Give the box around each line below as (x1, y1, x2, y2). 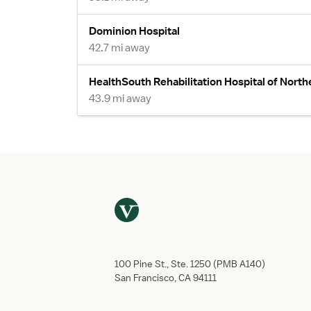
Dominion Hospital (89, 24, 180, 38)
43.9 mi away (89, 91, 151, 106)
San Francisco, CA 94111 (115, 271, 217, 284)
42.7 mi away (89, 40, 150, 55)
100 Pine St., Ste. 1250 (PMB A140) (115, 258, 265, 270)
